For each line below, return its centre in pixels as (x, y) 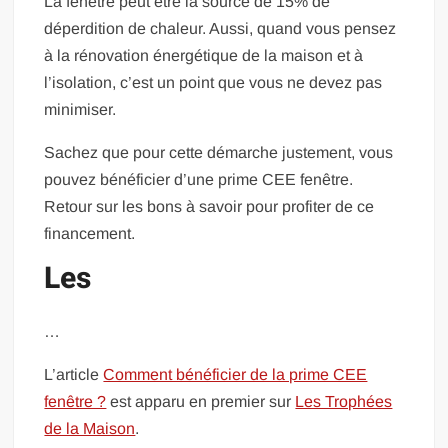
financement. (90, 233)
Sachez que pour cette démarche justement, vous (219, 152)
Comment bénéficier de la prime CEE (235, 375)
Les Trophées (344, 402)
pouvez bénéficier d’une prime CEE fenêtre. (199, 179)
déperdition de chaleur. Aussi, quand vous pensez (220, 28)
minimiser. (80, 109)
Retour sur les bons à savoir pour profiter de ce (209, 206)
